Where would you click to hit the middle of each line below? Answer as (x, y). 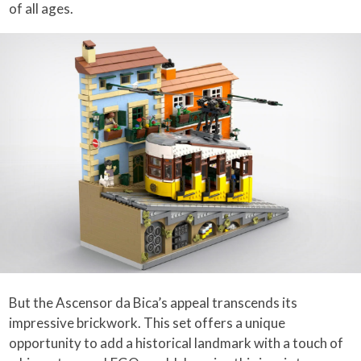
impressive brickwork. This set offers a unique (147, 323)
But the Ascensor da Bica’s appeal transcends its (154, 303)
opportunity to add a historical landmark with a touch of (176, 343)
